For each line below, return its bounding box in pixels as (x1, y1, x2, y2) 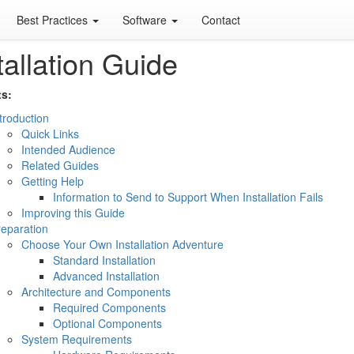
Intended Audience (21, 141, 115, 157)
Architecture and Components (21, 284, 171, 299)
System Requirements (21, 331, 132, 347)
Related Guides (21, 157, 99, 173)
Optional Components (52, 315, 162, 331)
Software (122, 12, 170, 28)
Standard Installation (52, 252, 156, 268)
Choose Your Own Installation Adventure (21, 236, 224, 252)
